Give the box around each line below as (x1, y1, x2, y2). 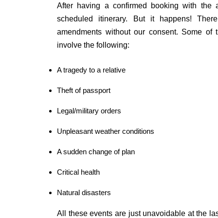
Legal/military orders (57, 107, 121, 115)
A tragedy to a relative (57, 66, 126, 74)
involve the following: (57, 41, 129, 49)
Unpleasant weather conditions (57, 127, 154, 135)
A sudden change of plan (57, 147, 135, 156)
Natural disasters (57, 188, 111, 197)
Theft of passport (57, 86, 110, 94)
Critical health (57, 168, 100, 176)
